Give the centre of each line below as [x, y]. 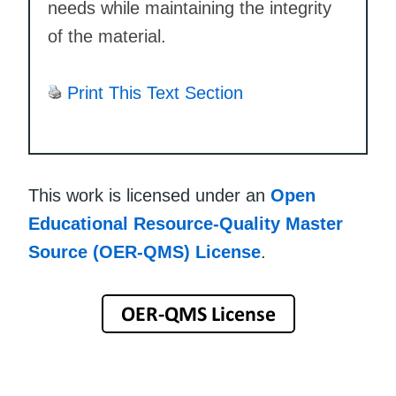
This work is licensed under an [149, 196]
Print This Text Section [155, 93]
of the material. [107, 37]
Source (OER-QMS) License [145, 252]
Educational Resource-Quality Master [186, 224]
